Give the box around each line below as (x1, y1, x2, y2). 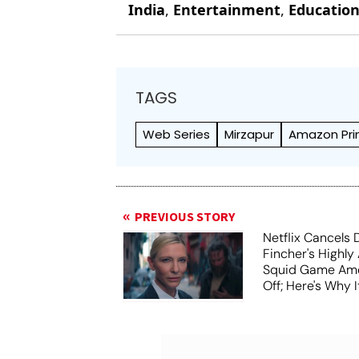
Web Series (143, 125, 211, 143)
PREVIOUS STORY (135, 208, 236, 226)
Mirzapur (224, 125, 275, 143)
